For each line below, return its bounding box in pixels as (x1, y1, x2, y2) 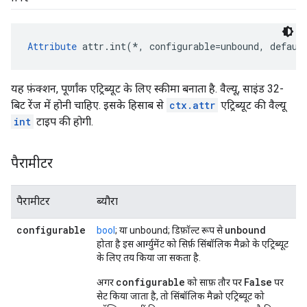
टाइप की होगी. (34, 115, 93, 128)
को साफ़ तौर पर (185, 277, 244, 288)
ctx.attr (169, 99, 215, 112)
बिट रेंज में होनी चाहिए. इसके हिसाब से (11, 99, 167, 112)
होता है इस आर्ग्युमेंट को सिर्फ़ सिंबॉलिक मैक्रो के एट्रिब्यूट (97, 238, 288, 249)
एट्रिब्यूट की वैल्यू (218, 99, 286, 112)
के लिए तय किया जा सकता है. (97, 252, 201, 263)
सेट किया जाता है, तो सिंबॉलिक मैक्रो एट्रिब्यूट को (97, 291, 265, 302)
